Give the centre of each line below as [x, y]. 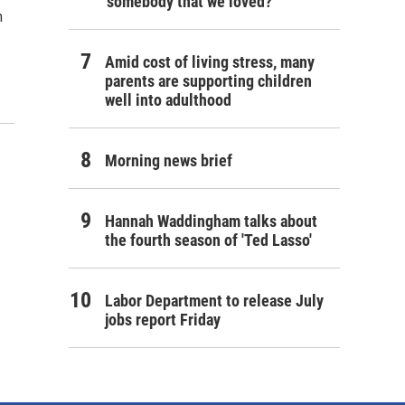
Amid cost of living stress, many [210, 62]
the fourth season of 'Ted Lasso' [208, 240]
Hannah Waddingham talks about [211, 221]
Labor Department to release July [214, 301]
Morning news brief [169, 160]
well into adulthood [168, 100]
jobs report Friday [163, 320]
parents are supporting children [208, 81]
